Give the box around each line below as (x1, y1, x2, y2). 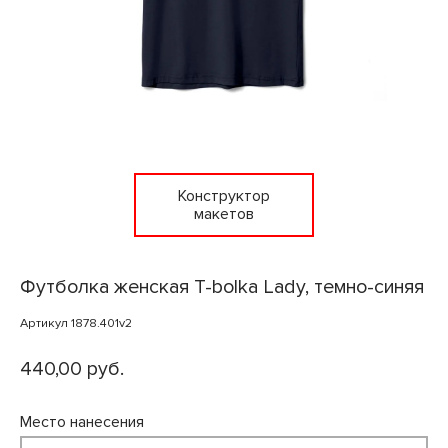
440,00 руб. (20, 357, 124, 382)
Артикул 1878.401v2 (20, 315, 132, 332)
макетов (194, 204, 254, 225)
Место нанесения (20, 412, 144, 433)
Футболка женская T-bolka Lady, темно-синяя (20, 275, 424, 300)
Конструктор (178, 186, 270, 207)
